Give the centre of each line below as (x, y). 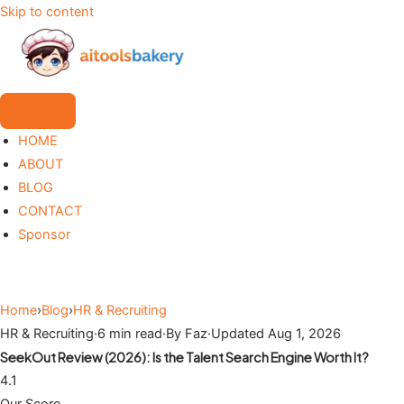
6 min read (130, 334)
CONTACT (50, 211)
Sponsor (44, 234)
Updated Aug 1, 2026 (276, 334)
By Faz (187, 334)
